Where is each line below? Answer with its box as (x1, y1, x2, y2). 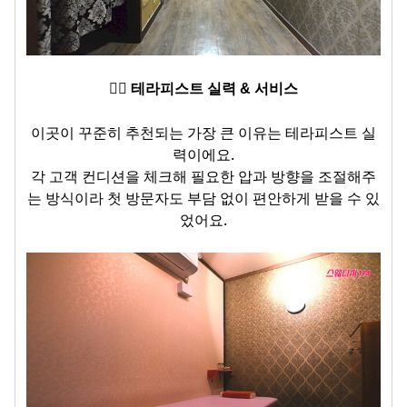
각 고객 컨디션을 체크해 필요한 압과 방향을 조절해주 (31, 166, 376, 186)
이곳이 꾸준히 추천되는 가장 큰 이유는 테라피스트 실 (31, 123, 376, 143)
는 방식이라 (27, 188, 107, 208)
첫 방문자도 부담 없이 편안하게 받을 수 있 (107, 188, 380, 208)
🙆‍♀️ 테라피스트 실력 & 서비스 (109, 81, 298, 96)
